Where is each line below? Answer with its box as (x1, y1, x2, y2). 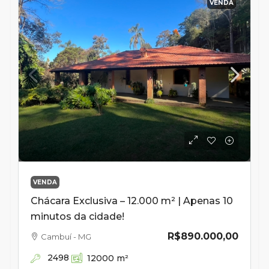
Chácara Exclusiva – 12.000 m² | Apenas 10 (31, 195, 233, 207)
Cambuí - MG (41, 232, 91, 242)
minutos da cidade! (31, 211, 124, 223)
